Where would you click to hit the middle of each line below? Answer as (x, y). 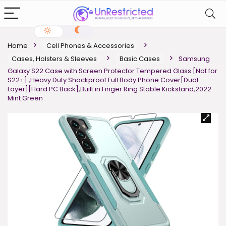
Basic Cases (140, 59)
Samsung (194, 59)
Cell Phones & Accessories (90, 46)
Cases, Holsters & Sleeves (54, 59)
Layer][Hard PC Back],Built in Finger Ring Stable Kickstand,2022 (109, 89)
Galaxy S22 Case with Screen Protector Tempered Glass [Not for (112, 71)
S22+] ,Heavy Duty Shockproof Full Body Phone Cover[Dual (103, 80)
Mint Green (25, 98)
